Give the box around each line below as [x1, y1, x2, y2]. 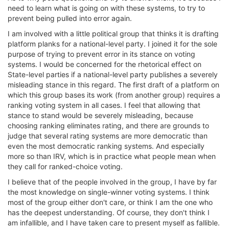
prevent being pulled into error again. [8, 14, 132, 22]
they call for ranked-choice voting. [8, 162, 123, 171]
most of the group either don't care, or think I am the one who [8, 198, 213, 207]
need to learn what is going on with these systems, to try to [8, 4, 205, 12]
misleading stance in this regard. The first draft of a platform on [8, 80, 219, 89]
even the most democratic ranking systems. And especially [8, 142, 204, 150]
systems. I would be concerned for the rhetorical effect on [8, 60, 201, 68]
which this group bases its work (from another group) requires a [8, 90, 220, 99]
